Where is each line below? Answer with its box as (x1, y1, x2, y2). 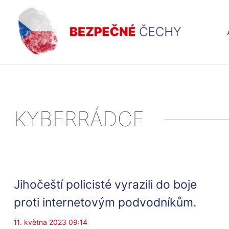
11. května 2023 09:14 (13, 218, 87, 226)
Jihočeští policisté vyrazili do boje (13, 177, 197, 191)
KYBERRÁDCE (13, 107, 144, 131)
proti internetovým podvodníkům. (13, 195, 196, 209)
